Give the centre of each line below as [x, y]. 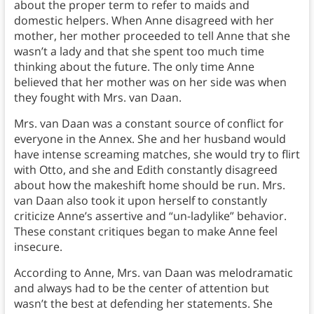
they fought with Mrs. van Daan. [97, 97]
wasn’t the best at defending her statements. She [143, 303]
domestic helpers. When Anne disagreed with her [144, 20]
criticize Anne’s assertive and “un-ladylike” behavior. [150, 216]
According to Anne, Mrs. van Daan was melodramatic [153, 272]
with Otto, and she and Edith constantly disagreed [145, 169]
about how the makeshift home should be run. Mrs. [149, 185]
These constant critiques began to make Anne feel [145, 231]
